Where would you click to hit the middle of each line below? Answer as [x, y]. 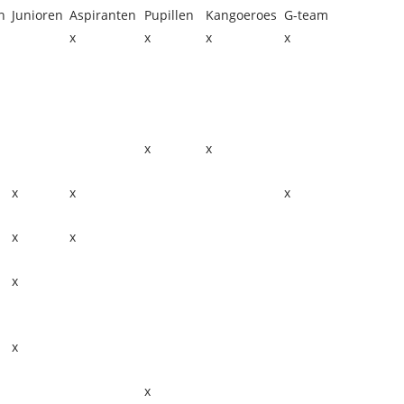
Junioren [37, 15]
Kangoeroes [241, 15]
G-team [306, 15]
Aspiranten [103, 15]
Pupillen [169, 15]
